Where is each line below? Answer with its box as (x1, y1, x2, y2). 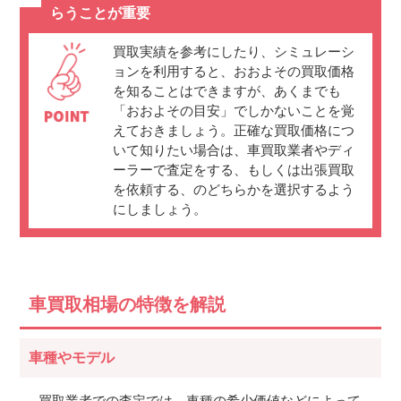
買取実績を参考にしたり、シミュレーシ (112, 44, 354, 60)
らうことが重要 (49, 5, 150, 21)
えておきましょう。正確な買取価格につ (112, 123, 354, 139)
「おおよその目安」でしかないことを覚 (112, 103, 354, 119)
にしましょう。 (112, 201, 207, 218)
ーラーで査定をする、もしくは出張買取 (112, 162, 354, 178)
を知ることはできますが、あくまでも (112, 83, 341, 99)
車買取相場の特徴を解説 (29, 294, 226, 315)
